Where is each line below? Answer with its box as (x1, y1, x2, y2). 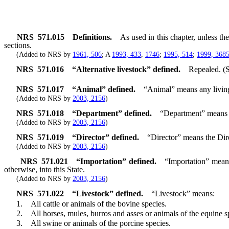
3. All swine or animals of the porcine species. (4, 218, 171, 227)
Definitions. (73, 33, 112, 42)
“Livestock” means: (151, 189, 215, 198)
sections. (4, 41, 32, 50)
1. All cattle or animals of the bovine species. (4, 199, 167, 208)
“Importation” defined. (76, 157, 157, 166)
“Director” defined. (72, 133, 139, 142)
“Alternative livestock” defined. (72, 65, 180, 74)
